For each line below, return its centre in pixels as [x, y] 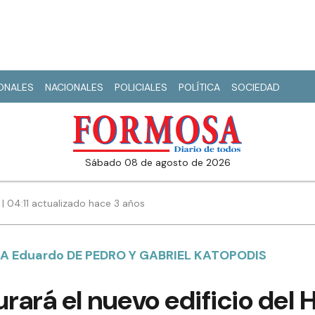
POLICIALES [141, 87]
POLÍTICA [199, 87]
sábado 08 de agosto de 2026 [161, 163]
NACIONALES [74, 87]
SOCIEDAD [256, 87]
